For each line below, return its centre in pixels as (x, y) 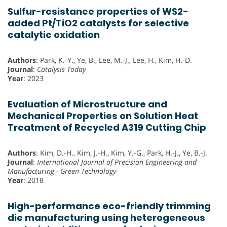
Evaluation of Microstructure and (87, 104)
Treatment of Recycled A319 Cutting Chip (107, 127)
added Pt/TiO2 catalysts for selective (98, 23)
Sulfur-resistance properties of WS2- (98, 11)
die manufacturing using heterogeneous (106, 217)
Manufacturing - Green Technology (62, 171)
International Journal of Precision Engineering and (117, 162)
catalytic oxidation (54, 34)
